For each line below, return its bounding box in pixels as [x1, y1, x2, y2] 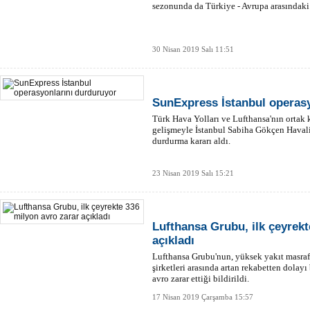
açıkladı [152, 234, 194, 247]
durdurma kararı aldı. [152, 136, 230, 146]
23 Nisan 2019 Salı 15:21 [152, 169, 234, 177]
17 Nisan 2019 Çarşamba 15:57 [152, 293, 253, 301]
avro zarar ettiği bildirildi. [152, 273, 249, 284]
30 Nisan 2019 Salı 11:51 [152, 45, 234, 53]
